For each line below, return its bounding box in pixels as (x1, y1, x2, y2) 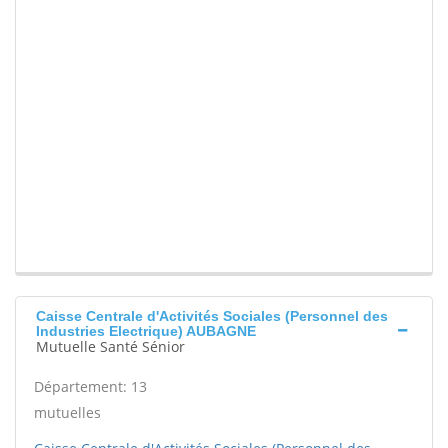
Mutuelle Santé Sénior (36, 337, 185, 357)
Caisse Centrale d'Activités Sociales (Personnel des (36, 308, 388, 325)
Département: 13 (34, 377, 147, 397)
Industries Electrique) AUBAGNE (36, 323, 256, 340)
